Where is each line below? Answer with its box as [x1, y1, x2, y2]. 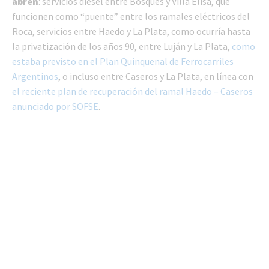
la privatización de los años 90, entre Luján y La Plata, [12, 40, 232, 53]
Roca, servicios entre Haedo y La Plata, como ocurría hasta [12, 25, 250, 38]
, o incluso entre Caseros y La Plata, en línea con [58, 70, 253, 83]
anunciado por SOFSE [12, 100, 98, 113]
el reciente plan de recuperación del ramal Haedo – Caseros [12, 85, 253, 98]
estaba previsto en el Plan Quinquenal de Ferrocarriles [12, 55, 234, 68]
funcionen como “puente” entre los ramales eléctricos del [12, 10, 250, 23]
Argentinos [12, 70, 58, 83]
